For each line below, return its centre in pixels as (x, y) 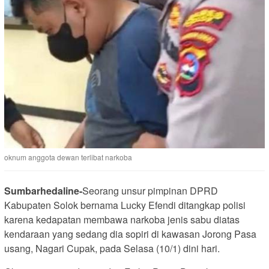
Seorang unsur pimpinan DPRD (150, 191)
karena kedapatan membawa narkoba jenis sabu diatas (122, 220)
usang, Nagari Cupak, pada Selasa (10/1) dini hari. (112, 249)
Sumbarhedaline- (43, 191)
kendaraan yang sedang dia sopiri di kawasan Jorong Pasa (130, 234)
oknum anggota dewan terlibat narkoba (68, 157)
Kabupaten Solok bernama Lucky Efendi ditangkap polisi (125, 205)
